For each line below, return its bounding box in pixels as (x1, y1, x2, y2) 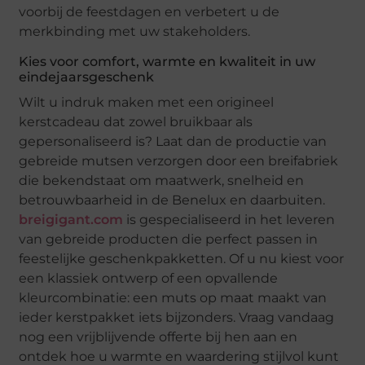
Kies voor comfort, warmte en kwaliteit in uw (19, 54, 316, 70)
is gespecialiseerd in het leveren (123, 212, 336, 228)
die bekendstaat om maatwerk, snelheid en (19, 173, 305, 189)
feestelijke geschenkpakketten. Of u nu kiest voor (19, 251, 345, 267)
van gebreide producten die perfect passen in (19, 231, 319, 248)
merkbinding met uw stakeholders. (19, 24, 251, 40)
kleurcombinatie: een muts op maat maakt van (19, 290, 328, 306)
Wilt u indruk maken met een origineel (19, 95, 275, 111)
